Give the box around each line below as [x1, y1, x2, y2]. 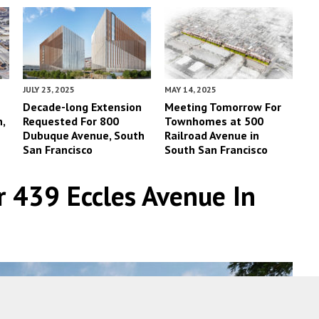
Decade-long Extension [23, 99, 142, 114]
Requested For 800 [23, 113, 120, 128]
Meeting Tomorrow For [164, 99, 282, 114]
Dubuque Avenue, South [23, 127, 145, 142]
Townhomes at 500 [164, 113, 264, 128]
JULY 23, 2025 [23, 83, 75, 95]
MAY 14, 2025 [164, 83, 217, 95]
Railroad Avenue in [164, 127, 260, 142]
